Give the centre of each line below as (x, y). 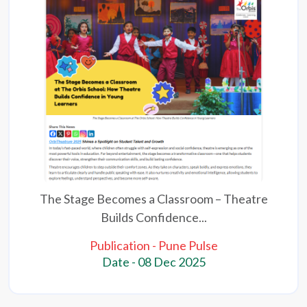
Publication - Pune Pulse (153, 246)
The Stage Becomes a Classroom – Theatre (153, 199)
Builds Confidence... (153, 218)
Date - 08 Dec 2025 (153, 262)
